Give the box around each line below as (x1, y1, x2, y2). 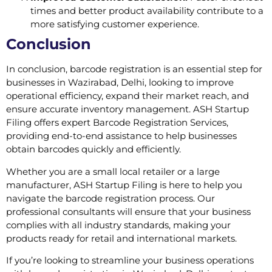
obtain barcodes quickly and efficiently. (6, 143, 181, 155)
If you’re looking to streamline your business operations (6, 254, 254, 267)
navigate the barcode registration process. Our (6, 192, 215, 204)
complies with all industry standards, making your (6, 219, 231, 231)
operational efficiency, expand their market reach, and (6, 90, 249, 102)
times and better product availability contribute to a (30, 5, 263, 17)
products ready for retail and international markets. (6, 232, 237, 244)
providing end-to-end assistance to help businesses (6, 130, 237, 142)
